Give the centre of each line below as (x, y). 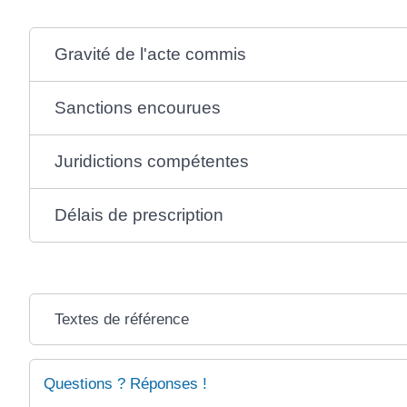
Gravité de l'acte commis (151, 54)
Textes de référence (122, 319)
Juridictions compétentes (152, 161)
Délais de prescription (139, 214)
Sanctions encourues (138, 107)
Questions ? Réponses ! (125, 383)
